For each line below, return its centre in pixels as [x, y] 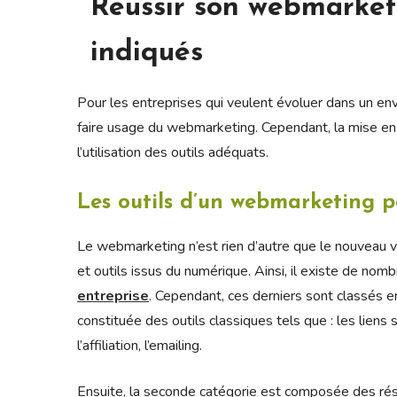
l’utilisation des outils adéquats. [173, 152]
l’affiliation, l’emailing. [140, 345]
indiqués [147, 53]
